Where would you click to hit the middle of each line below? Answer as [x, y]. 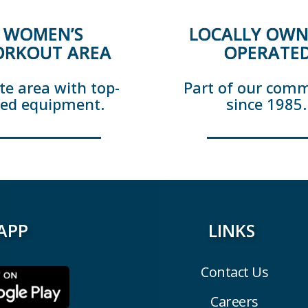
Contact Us [234, 272]
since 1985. [266, 104]
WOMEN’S [43, 34]
